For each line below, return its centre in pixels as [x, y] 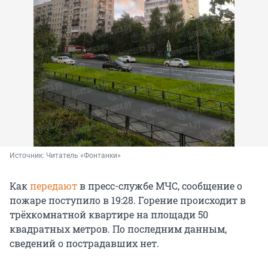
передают [54, 185]
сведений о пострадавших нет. [84, 243]
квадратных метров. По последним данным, [118, 229]
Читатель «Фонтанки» [83, 155]
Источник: [28, 155]
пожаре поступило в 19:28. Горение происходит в [128, 200]
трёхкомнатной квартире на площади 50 [109, 214]
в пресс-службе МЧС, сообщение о [160, 185]
